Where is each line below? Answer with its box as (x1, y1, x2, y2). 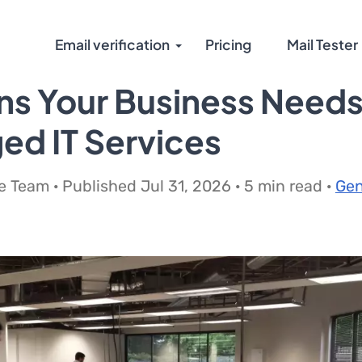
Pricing (205, 36, 251, 53)
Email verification (55, 36, 170, 53)
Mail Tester (287, 36, 358, 53)
